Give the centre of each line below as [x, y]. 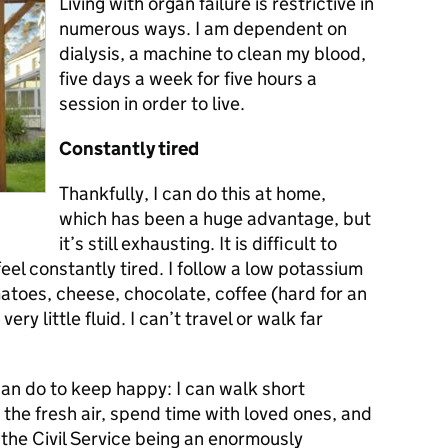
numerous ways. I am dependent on [203, 28]
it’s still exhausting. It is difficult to [198, 243]
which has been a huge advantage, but [215, 218]
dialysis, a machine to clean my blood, [212, 53]
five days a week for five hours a [188, 78]
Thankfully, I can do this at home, [192, 193]
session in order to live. [152, 103]
